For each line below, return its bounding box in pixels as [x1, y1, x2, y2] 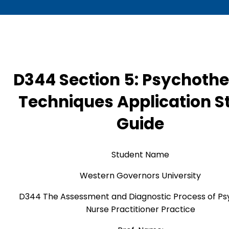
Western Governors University [80, 170, 201, 182]
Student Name [111, 149, 170, 161]
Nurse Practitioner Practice [85, 203, 195, 216]
